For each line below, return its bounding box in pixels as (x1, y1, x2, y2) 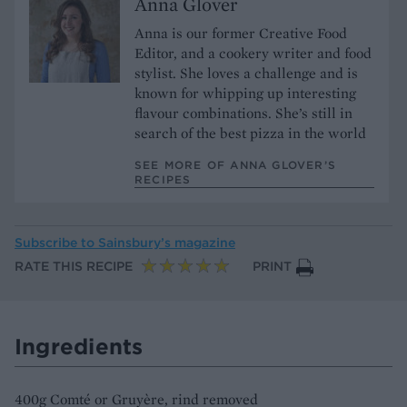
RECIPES (134, 172, 192, 186)
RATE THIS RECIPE (15, 258, 133, 274)
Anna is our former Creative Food (134, 23, 347, 43)
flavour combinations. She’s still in (134, 103, 352, 123)
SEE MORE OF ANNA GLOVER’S (134, 157, 336, 172)
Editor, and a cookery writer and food (134, 43, 372, 63)
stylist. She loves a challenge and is (134, 63, 358, 83)
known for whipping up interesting (134, 83, 356, 103)
